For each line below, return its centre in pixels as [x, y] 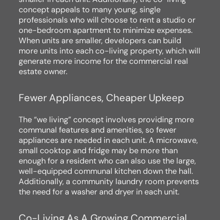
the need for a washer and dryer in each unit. [99, 192]
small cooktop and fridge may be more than [98, 150]
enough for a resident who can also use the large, [107, 161]
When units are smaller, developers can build [100, 41]
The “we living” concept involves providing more [106, 119]
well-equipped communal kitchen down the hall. [106, 171]
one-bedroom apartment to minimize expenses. [106, 30]
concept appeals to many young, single [90, 10]
